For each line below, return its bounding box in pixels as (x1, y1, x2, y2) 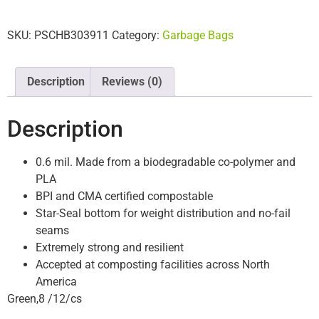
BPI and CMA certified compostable (36, 189, 213, 204)
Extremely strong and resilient (36, 241, 184, 255)
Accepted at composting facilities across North (36, 258, 270, 272)
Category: (112, 28, 162, 43)
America (36, 275, 77, 289)
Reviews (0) (102, 75, 162, 89)
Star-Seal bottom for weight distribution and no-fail (36, 206, 291, 221)
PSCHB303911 (34, 28, 109, 43)
